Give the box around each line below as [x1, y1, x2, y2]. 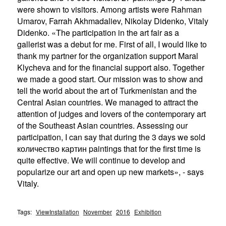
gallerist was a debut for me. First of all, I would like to [17, 38, 207, 50]
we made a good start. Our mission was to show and [17, 73, 203, 85]
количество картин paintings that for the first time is [17, 143, 201, 155]
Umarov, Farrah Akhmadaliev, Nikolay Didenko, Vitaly [17, 15, 208, 27]
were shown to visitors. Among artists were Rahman [17, 4, 202, 16]
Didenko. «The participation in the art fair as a [17, 27, 179, 39]
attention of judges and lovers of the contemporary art [17, 108, 206, 120]
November [83, 207, 112, 216]
